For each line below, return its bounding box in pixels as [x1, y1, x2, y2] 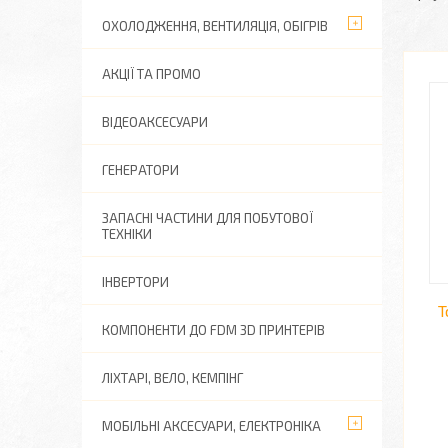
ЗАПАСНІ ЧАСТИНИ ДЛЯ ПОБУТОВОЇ [102, 210, 313, 226]
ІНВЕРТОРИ [102, 274, 169, 290]
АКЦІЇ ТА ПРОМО [102, 66, 201, 82]
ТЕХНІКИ [102, 226, 152, 242]
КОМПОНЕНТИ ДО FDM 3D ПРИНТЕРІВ [102, 322, 325, 338]
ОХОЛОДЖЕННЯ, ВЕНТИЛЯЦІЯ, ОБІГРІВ [102, 18, 328, 34]
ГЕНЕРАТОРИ [102, 162, 179, 178]
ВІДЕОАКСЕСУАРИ [102, 114, 208, 130]
